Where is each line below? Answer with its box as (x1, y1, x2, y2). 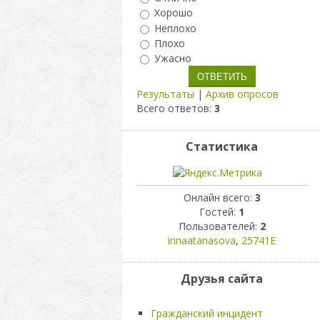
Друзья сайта (181, 271, 263, 286)
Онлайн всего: (183, 191, 255, 204)
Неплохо (154, 21, 196, 35)
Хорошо (154, 6, 193, 20)
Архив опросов (205, 87, 279, 101)
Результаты (136, 87, 194, 101)
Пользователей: (178, 219, 260, 233)
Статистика (186, 139, 258, 154)
